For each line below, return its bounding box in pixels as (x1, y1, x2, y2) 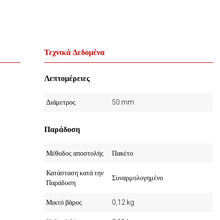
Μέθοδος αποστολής (46, 149, 104, 157)
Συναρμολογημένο (112, 174, 164, 182)
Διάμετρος (46, 98, 76, 106)
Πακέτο (112, 149, 134, 157)
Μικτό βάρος (46, 198, 82, 206)
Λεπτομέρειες (44, 74, 90, 83)
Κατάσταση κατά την (46, 169, 104, 177)
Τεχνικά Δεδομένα (44, 48, 105, 57)
